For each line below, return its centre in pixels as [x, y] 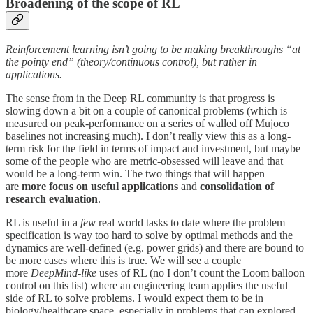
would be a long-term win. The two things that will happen [135, 173]
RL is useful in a [43, 222]
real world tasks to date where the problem [190, 222]
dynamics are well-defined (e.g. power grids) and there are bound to [155, 247]
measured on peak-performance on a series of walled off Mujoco [147, 123]
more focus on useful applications [101, 186]
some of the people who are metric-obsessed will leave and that [144, 161]
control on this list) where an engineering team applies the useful [147, 285]
